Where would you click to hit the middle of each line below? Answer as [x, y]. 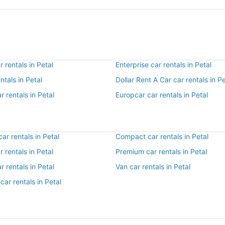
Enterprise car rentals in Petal [163, 65]
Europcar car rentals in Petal [162, 95]
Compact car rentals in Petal [162, 136]
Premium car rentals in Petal [161, 151]
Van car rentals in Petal [153, 166]
